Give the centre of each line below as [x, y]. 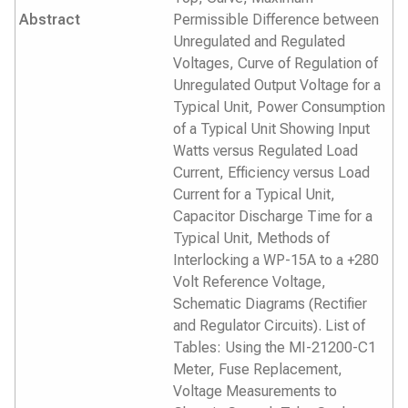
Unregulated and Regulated [259, 41]
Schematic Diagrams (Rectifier [270, 304]
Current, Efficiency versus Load [271, 173]
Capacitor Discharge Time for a [273, 216]
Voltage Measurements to [255, 391]
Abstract [50, 20]
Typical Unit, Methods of [251, 238]
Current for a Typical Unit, [254, 194]
